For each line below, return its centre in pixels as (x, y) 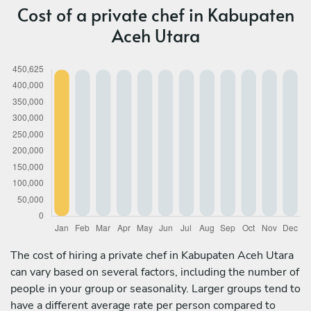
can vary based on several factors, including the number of (155, 272)
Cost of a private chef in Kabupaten (155, 14)
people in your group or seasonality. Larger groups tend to (155, 288)
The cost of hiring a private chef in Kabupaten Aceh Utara (152, 255)
